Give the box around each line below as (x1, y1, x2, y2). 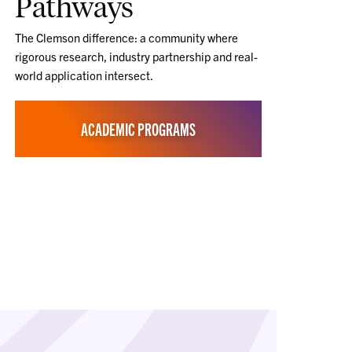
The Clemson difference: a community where (14, 30, 238, 46)
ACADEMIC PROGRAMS (80, 119, 196, 140)
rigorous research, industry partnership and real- (14, 49, 258, 64)
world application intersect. (14, 68, 153, 83)
